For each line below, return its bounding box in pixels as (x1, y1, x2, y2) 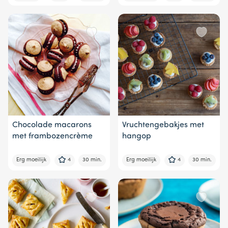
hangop (122, 132, 151, 140)
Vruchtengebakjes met (122, 121, 204, 129)
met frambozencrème (12, 132, 93, 140)
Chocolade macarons (12, 121, 92, 129)
